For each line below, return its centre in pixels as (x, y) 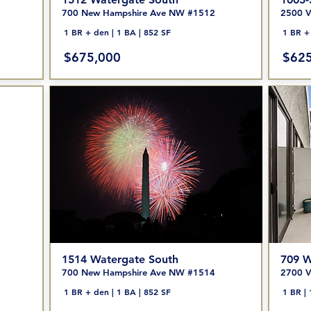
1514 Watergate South (120, 259)
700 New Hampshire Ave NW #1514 (138, 272)
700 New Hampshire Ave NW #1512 (138, 12)
